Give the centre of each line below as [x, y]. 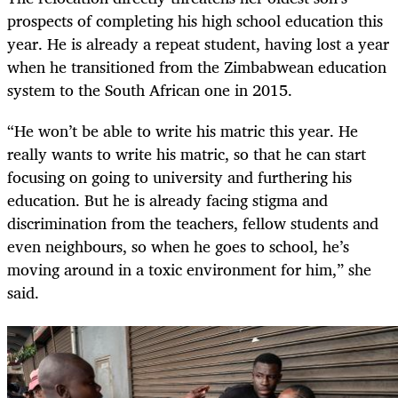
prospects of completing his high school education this [195, 20]
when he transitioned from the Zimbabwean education [197, 66]
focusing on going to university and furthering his [179, 176]
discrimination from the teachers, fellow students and [193, 223]
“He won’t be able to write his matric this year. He [183, 130]
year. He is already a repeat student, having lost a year [198, 43]
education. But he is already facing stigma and [167, 199]
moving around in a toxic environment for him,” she [189, 269]
